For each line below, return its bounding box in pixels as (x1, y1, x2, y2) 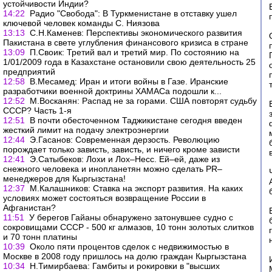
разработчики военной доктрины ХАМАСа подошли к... (3, 86, 222, 96)
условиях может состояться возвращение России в (3, 193, 206, 203)
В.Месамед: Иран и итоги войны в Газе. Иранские (30, 76, 228, 86)
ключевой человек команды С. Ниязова (3, 18, 160, 28)
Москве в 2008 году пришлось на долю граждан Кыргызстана (3, 251, 246, 261)
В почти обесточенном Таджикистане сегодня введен (30, 115, 242, 125)
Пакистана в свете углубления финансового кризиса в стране (3, 38, 248, 47)
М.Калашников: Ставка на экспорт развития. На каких (30, 183, 243, 193)
